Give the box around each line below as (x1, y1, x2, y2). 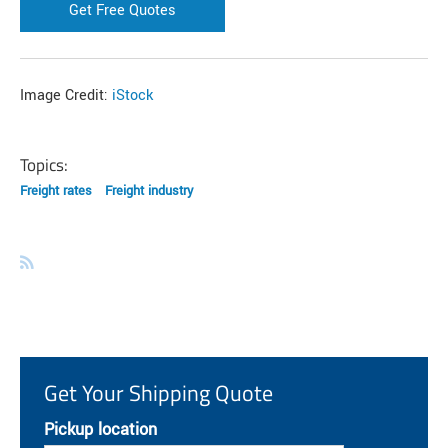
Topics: (20, 151, 68, 178)
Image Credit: (20, 84, 112, 106)
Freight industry (105, 181, 193, 200)
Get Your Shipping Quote (44, 375, 273, 410)
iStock (112, 84, 153, 106)
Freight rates (20, 181, 92, 200)
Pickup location (44, 418, 157, 442)
